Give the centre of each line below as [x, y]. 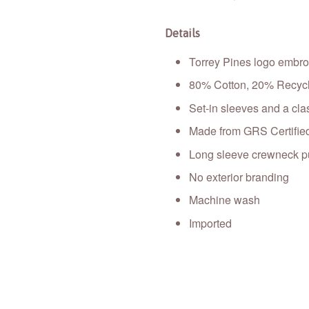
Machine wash [225, 200]
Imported [210, 223]
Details [182, 33]
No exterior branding [239, 177]
